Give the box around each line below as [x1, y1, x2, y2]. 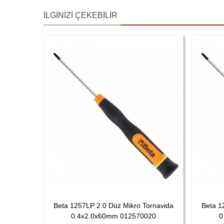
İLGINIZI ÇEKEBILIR [43, 11, 117, 19]
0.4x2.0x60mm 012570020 [71, 212, 156, 220]
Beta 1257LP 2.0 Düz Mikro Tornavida [53, 201, 173, 209]
